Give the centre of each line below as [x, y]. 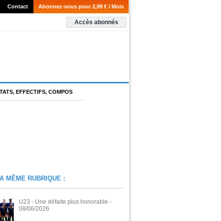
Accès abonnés [96, 22]
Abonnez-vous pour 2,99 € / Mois [81, 7]
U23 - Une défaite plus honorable [63, 202]
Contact [18, 7]
